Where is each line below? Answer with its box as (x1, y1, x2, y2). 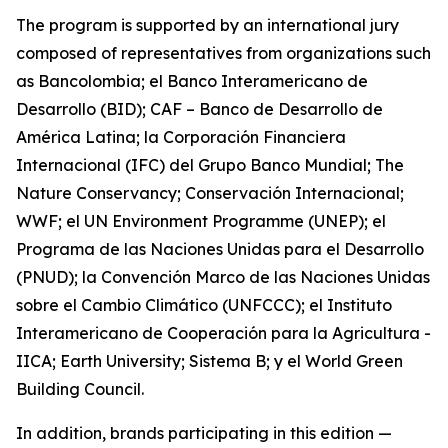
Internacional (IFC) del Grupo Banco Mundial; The (16, 155, 404, 176)
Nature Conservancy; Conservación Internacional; (16, 183, 404, 204)
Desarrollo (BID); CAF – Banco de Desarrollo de (16, 99, 383, 120)
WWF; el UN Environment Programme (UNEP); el (16, 211, 386, 232)
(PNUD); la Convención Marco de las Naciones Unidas (16, 267, 430, 288)
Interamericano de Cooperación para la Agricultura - (16, 323, 431, 344)
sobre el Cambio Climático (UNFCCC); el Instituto (16, 295, 392, 316)
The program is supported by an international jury (16, 15, 399, 36)
